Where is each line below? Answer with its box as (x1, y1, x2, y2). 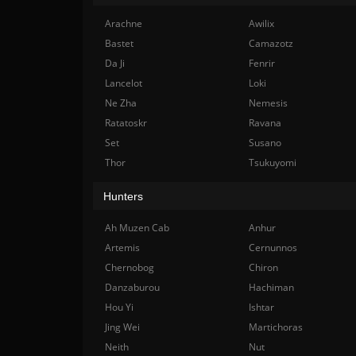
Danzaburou (105, 281, 160, 294)
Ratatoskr (105, 116, 147, 130)
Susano (248, 136, 281, 149)
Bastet (105, 37, 133, 50)
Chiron (248, 261, 278, 274)
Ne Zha (105, 96, 137, 110)
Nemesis (248, 96, 288, 110)
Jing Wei (105, 320, 140, 334)
